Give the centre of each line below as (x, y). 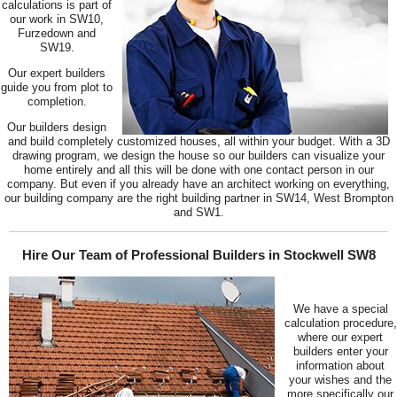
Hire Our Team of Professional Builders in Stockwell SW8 (198, 254)
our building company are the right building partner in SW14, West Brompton (198, 198)
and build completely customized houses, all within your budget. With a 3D (198, 142)
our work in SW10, (57, 19)
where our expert (340, 337)
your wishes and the (340, 379)
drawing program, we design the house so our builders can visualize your (198, 156)
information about (340, 365)
